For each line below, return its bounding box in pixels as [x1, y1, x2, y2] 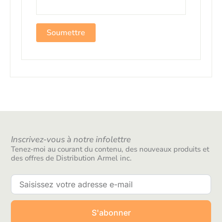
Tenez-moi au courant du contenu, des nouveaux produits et [11, 144, 210, 155]
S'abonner [91, 208, 131, 218]
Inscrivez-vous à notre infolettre [11, 134, 131, 146]
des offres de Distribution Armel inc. [11, 153, 132, 164]
